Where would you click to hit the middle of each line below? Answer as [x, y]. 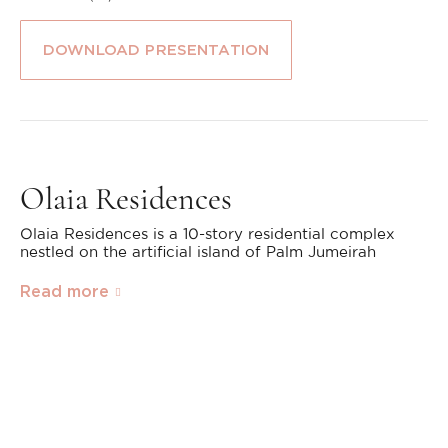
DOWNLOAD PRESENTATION [156, 50]
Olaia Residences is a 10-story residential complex [207, 234]
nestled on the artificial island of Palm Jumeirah [198, 252]
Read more [64, 291]
